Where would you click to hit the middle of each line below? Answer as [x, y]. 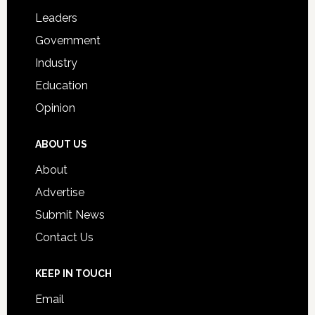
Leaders [56, 18]
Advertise [59, 193]
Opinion [55, 108]
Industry [56, 63]
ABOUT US [62, 144]
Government [67, 41]
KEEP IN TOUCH [73, 274]
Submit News [70, 215]
